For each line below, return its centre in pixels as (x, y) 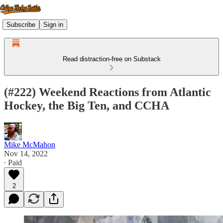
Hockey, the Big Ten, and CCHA (87, 105)
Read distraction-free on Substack (111, 59)
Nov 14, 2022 (26, 153)
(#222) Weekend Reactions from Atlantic (108, 92)
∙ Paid (13, 162)
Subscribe (21, 24)
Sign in (53, 24)
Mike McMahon (30, 144)
